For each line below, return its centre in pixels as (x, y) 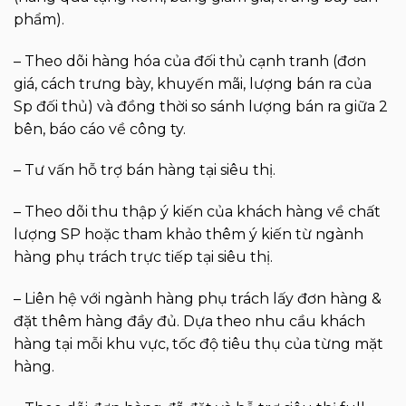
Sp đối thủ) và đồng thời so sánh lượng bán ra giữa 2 (201, 106)
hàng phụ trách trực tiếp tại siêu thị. (143, 257)
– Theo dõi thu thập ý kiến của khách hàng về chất (197, 212)
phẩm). (39, 19)
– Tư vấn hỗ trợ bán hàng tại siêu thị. (145, 170)
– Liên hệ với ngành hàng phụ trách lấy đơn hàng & (198, 298)
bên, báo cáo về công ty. (100, 129)
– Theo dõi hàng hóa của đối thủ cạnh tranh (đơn (190, 61)
